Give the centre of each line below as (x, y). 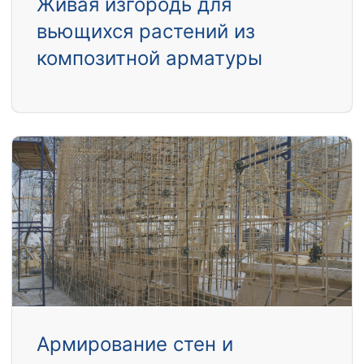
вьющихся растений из (146, 32)
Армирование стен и (135, 344)
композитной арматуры (149, 58)
